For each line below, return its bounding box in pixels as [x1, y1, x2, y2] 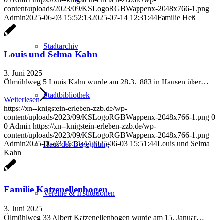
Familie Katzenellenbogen [4, 184, 108, 194]
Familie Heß [157, 13, 195, 22]
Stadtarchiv [43, 42, 78, 50]
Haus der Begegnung [43, 140, 109, 148]
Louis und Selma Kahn [4, 49, 98, 59]
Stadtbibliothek [43, 91, 90, 99]
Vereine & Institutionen [43, 189, 115, 197]
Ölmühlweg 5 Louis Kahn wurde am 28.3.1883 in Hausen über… [4, 78, 209, 86]
